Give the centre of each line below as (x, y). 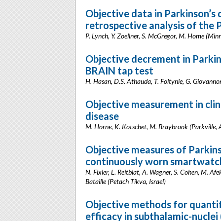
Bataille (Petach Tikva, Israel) (126, 181)
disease (102, 116)
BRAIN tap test (119, 71)
